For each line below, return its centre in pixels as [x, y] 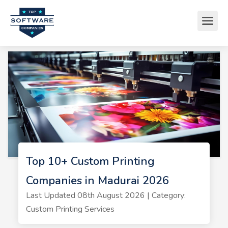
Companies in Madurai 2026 [97, 181]
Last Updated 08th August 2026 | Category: [106, 195]
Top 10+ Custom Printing [90, 161]
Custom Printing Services [70, 209]
